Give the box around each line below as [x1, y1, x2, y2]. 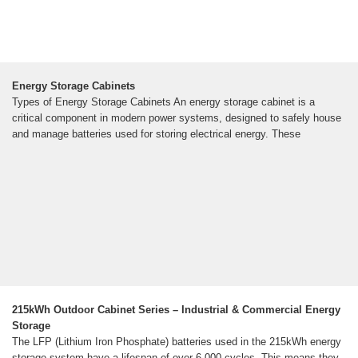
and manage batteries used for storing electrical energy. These [12, 127, 300, 140]
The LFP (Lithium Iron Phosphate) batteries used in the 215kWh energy [12, 335, 341, 348]
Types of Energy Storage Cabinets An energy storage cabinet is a [12, 95, 315, 108]
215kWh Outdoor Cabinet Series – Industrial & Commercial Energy [12, 303, 340, 316]
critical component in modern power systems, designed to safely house [12, 111, 341, 124]
